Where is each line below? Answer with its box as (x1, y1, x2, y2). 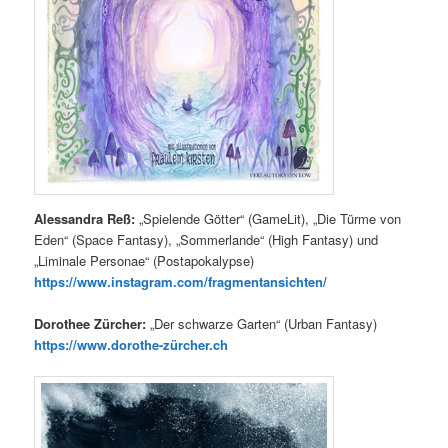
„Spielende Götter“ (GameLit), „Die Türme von (135, 208, 402, 228)
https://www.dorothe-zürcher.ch (34, 334, 229, 354)
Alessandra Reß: (34, 208, 136, 228)
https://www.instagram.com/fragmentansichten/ (34, 271, 328, 291)
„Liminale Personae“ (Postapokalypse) (34, 250, 255, 270)
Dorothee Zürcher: (34, 313, 147, 333)
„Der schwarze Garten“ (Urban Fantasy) (146, 313, 378, 333)
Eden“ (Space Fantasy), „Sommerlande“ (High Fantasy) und (34, 229, 379, 249)
